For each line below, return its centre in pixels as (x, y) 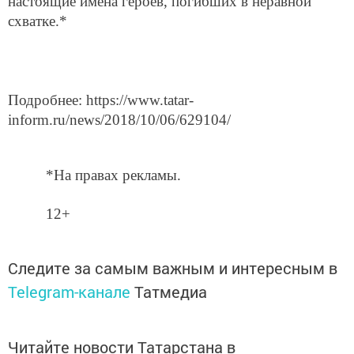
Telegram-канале (69, 292)
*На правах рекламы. (113, 175)
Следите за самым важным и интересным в (173, 268)
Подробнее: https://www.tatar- (101, 100)
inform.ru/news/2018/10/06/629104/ (119, 119)
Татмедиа (171, 292)
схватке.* (38, 21)
